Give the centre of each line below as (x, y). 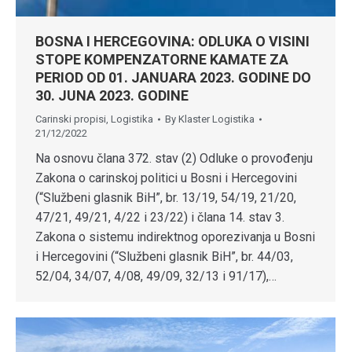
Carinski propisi (71, 119)
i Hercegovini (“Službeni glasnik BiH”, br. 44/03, (164, 256)
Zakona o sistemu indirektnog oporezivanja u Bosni (175, 236)
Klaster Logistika (216, 119)
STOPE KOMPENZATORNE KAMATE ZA (162, 59)
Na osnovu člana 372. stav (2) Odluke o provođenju (174, 158)
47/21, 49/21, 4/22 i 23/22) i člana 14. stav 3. (160, 217)
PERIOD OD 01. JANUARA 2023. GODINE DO (173, 77)
